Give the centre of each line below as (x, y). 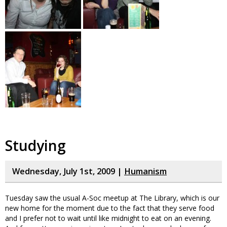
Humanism (145, 171)
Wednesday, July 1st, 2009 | (68, 171)
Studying (35, 145)
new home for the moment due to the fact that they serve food (110, 208)
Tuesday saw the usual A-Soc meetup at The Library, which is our (112, 198)
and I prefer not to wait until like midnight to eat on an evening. (108, 218)
